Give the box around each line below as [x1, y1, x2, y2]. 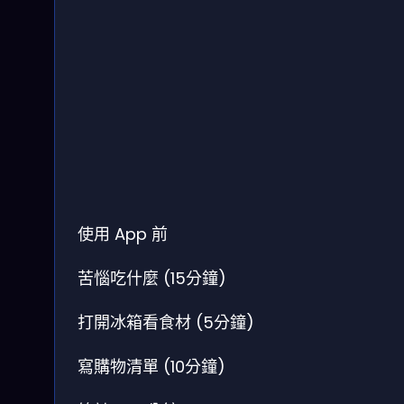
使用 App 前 [78, 223, 168, 246]
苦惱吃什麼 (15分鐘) [78, 267, 226, 290]
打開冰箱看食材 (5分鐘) [78, 311, 254, 335]
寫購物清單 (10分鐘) [78, 355, 225, 379]
